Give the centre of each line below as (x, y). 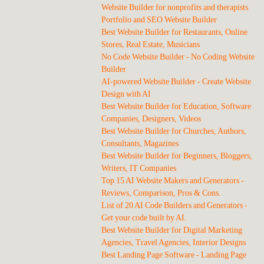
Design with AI (126, 94)
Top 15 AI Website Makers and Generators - (173, 181)
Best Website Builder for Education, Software (176, 106)
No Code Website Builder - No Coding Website (178, 57)
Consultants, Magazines (140, 143)
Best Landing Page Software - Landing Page (174, 255)
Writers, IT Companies (139, 168)
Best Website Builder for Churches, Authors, (174, 131)
